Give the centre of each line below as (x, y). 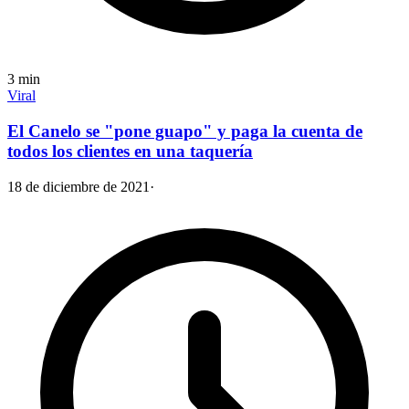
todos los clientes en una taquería (130, 151)
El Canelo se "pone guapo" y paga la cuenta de (185, 131)
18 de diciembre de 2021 (79, 186)
